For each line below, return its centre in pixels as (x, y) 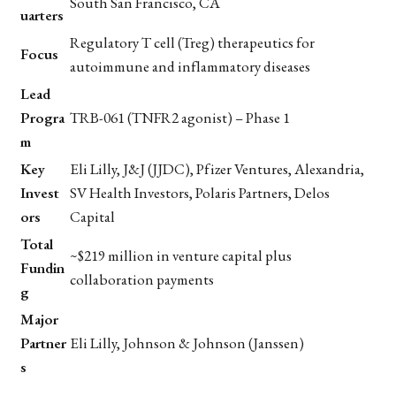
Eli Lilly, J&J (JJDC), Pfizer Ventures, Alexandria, (217, 168)
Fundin (42, 267)
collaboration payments (142, 279)
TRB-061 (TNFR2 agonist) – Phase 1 (180, 117)
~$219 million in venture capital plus (181, 255)
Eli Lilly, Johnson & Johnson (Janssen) (187, 343)
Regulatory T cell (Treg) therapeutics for (192, 42)
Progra (42, 117)
